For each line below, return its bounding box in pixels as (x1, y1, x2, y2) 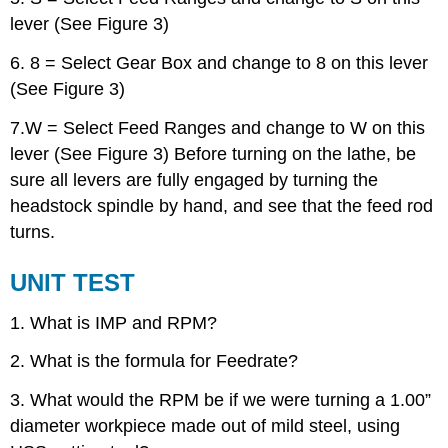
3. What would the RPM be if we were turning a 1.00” (10, 390, 432, 411)
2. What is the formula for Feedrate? (10, 351, 299, 372)
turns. (10, 221, 56, 242)
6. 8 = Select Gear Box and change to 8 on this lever (10, 52, 429, 73)
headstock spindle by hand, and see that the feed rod (10, 195, 434, 216)
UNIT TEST (10, 268, 136, 296)
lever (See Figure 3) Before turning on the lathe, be (10, 143, 417, 164)
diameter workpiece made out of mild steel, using (10, 416, 401, 437)
